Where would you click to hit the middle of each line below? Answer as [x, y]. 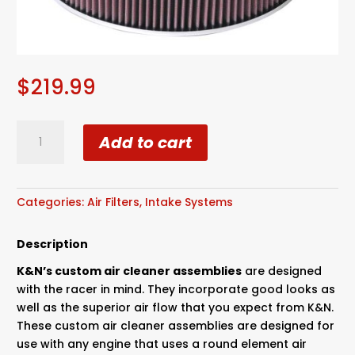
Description [53, 244]
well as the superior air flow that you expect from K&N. [176, 308]
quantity [40, 147]
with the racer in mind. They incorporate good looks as [176, 290]
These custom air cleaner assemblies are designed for [176, 326]
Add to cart [146, 142]
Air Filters [114, 202]
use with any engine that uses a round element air [162, 344]
